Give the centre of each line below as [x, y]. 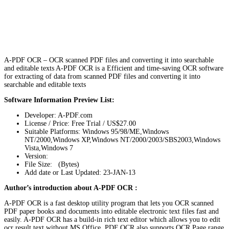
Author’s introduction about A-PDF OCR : [71, 188]
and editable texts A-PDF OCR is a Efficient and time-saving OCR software [114, 68]
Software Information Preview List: [59, 100]
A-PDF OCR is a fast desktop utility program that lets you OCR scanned [109, 203]
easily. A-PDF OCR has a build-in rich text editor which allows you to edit [112, 219]
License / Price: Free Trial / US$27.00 [80, 123]
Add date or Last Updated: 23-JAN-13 [80, 172]
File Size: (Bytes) [52, 164]
